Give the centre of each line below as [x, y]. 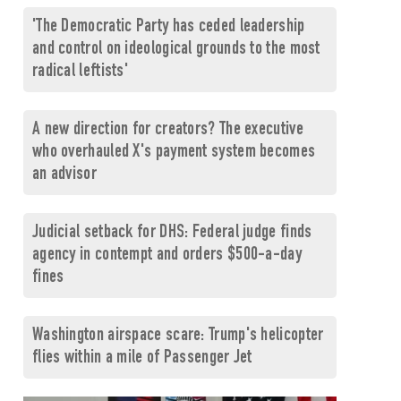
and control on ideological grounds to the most [176, 50]
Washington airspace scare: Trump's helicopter [178, 336]
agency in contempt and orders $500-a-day [166, 256]
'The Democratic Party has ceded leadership [168, 27]
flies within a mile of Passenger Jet [142, 358]
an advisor [64, 175]
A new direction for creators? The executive [167, 130]
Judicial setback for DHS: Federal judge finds [172, 233]
